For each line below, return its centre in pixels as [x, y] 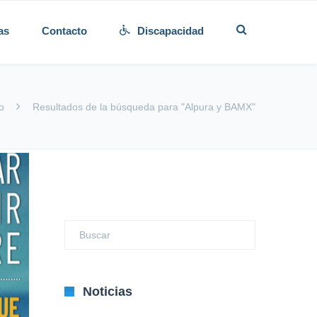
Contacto [64, 31]
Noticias [108, 292]
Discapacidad [171, 31]
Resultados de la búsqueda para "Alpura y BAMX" [144, 107]
